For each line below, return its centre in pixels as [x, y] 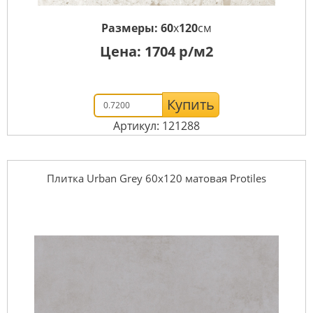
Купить [191, 104]
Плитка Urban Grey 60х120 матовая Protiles [156, 178]
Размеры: [131, 28]
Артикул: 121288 [156, 125]
